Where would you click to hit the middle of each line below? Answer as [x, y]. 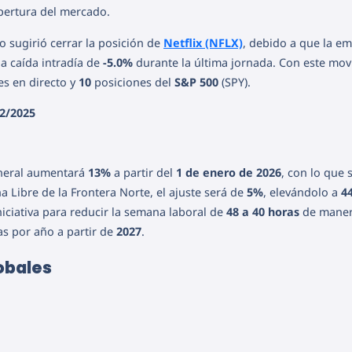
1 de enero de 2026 [229, 173]
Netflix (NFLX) [203, 42]
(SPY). [235, 82]
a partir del [143, 173]
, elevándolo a [302, 192]
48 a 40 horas [263, 212]
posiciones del [133, 82]
